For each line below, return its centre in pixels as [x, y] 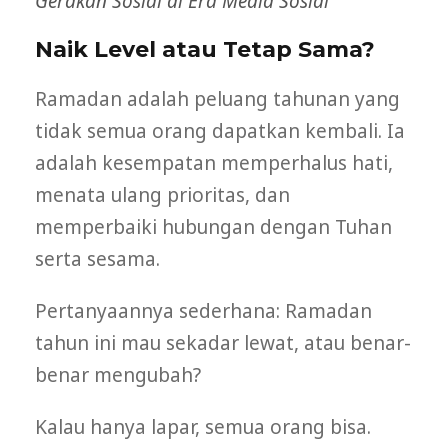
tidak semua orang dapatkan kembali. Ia [220, 130]
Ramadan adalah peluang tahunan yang [217, 98]
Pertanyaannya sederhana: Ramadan [203, 310]
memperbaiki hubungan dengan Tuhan [213, 226]
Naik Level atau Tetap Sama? [205, 49]
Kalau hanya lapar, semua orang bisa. [203, 426]
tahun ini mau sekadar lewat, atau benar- [223, 342]
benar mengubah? [118, 374]
